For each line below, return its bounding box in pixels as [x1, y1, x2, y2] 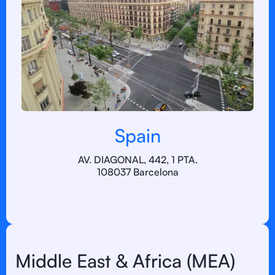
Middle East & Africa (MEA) [15, 249, 235, 272]
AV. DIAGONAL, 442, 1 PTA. [77, 153, 198, 166]
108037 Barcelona [96, 166, 179, 178]
